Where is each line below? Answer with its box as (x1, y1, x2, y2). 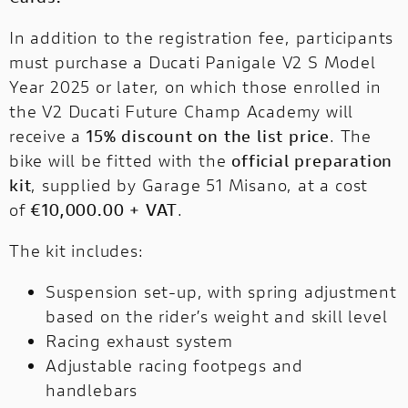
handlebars (46, 379, 138, 402)
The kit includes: (9, 240, 144, 262)
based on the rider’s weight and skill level (46, 305, 388, 328)
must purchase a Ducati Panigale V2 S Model (9, 51, 376, 74)
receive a (9, 125, 87, 148)
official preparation (231, 149, 393, 172)
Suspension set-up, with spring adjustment (46, 280, 397, 303)
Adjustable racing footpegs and (46, 354, 304, 377)
